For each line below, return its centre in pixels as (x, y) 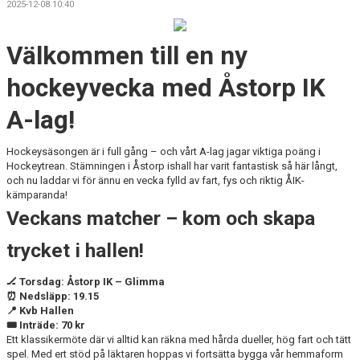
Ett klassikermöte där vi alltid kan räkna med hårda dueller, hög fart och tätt (179, 340)
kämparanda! (37, 195)
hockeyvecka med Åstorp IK (166, 88)
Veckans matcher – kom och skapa (161, 218)
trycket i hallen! (75, 250)
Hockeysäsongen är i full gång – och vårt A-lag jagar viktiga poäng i (164, 151)
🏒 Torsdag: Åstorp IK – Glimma (86, 282)
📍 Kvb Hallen (40, 311)
